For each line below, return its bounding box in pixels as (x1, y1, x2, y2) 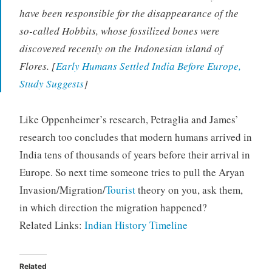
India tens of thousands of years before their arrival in (19, 148, 250, 162)
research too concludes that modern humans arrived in (19, 130, 252, 144)
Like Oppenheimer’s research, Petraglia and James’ (19, 112, 239, 127)
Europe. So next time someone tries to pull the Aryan (19, 165, 245, 180)
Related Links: (19, 218, 84, 233)
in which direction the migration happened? (19, 200, 207, 215)
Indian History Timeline (84, 218, 188, 233)
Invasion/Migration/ (19, 183, 106, 197)
